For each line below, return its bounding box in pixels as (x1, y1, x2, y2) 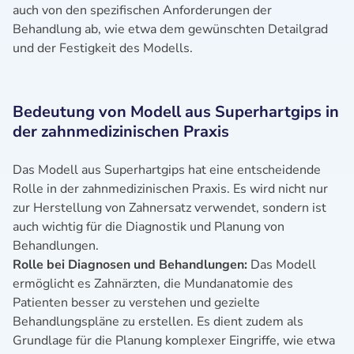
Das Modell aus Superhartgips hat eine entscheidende (13, 161, 321, 179)
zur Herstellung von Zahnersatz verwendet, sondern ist (13, 199, 326, 217)
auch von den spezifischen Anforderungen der (13, 2, 272, 19)
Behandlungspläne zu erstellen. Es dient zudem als (13, 313, 303, 330)
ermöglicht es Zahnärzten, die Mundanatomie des (13, 275, 293, 292)
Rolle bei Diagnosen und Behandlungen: (13, 256, 250, 273)
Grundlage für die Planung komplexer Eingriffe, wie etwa (13, 332, 335, 349)
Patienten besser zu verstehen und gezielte (13, 294, 260, 311)
